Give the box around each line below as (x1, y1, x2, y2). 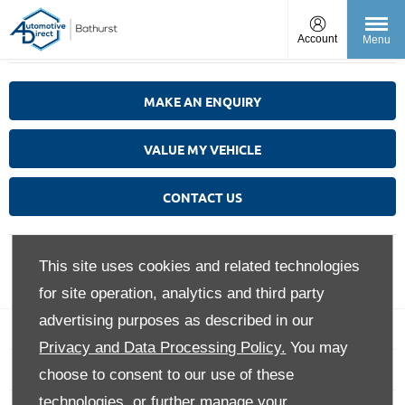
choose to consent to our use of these (39, 366, 295, 383)
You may (286, 339, 349, 356)
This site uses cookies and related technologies (39, 258, 361, 275)
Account (297, 33, 337, 46)
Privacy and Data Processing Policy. (39, 339, 287, 356)
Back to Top (158, 321, 231, 339)
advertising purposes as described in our (39, 312, 315, 329)
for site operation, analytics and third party (39, 285, 325, 302)
